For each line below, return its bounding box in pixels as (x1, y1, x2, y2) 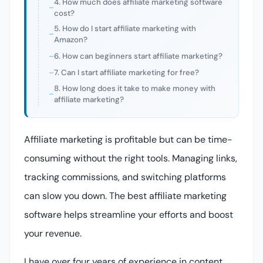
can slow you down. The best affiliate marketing (24, 190, 227, 203)
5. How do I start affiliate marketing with (54, 23, 197, 34)
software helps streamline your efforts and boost (24, 208, 233, 221)
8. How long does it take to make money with (54, 83, 216, 93)
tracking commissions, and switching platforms (24, 171, 226, 184)
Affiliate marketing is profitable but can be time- (24, 133, 232, 146)
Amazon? (54, 35, 88, 45)
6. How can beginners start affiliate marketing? (54, 51, 223, 62)
